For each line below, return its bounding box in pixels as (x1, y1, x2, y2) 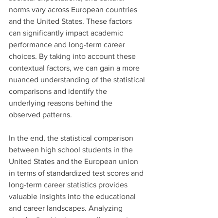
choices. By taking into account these (9, 52, 138, 60)
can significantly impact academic (9, 28, 125, 37)
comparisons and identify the (9, 87, 109, 95)
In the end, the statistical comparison (9, 133, 135, 142)
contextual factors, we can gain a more (9, 63, 142, 72)
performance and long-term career (9, 40, 127, 49)
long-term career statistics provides (9, 180, 129, 189)
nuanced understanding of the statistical (9, 75, 147, 84)
